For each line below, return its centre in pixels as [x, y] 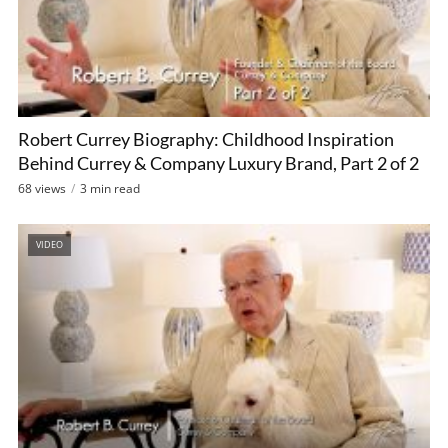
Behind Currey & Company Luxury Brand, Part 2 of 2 [218, 162]
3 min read [110, 188]
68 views [42, 188]
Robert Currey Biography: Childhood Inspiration [206, 138]
